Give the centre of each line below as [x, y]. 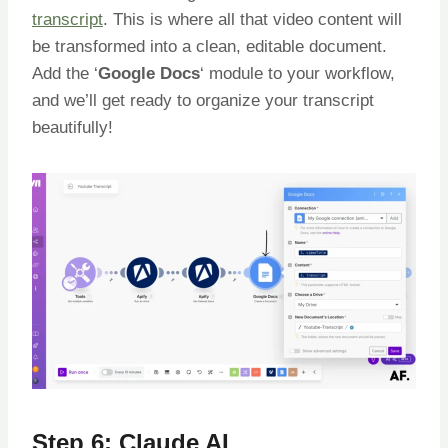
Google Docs [149, 74]
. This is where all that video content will [252, 20]
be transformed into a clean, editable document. [209, 47]
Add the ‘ [65, 74]
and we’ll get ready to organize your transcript [203, 101]
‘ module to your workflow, [297, 74]
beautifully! [72, 128]
